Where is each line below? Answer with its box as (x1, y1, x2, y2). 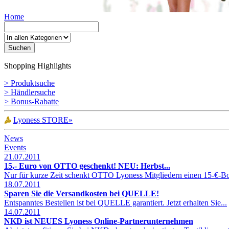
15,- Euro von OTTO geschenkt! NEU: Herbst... (4, 162, 170, 170)
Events (4, 143, 26, 152)
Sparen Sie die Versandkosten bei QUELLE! (4, 189, 159, 198)
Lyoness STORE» (13, 116, 73, 124)
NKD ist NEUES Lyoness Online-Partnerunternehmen (4, 217, 193, 225)
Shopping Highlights (4, 61, 71, 70)
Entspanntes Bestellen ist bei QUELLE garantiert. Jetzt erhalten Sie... (4, 198, 227, 207)
